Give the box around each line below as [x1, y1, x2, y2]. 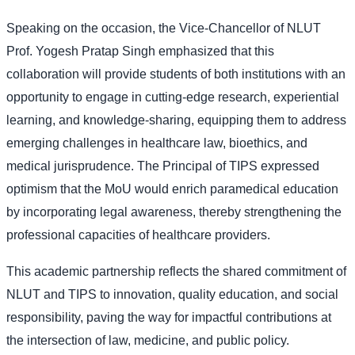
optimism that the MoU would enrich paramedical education [6, 181, 338, 196]
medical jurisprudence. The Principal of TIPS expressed [6, 158, 319, 173]
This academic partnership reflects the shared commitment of [6, 264, 346, 278]
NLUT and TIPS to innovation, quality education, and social [6, 287, 338, 301]
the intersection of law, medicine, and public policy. [6, 333, 289, 347]
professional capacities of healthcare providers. [6, 227, 270, 242]
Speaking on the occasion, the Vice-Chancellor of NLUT [6, 21, 321, 35]
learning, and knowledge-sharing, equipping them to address [6, 113, 346, 127]
